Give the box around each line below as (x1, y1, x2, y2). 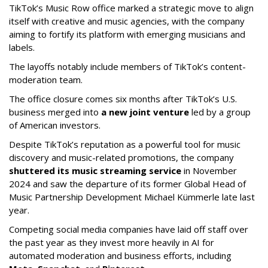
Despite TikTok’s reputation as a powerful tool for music (9, 138, 240, 150)
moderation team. (9, 73, 83, 86)
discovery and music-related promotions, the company (9, 151, 234, 163)
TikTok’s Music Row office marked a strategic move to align (9, 1, 254, 14)
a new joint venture (101, 105, 189, 118)
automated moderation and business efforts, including (9, 249, 232, 261)
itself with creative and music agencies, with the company (9, 14, 245, 27)
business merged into (9, 105, 101, 118)
